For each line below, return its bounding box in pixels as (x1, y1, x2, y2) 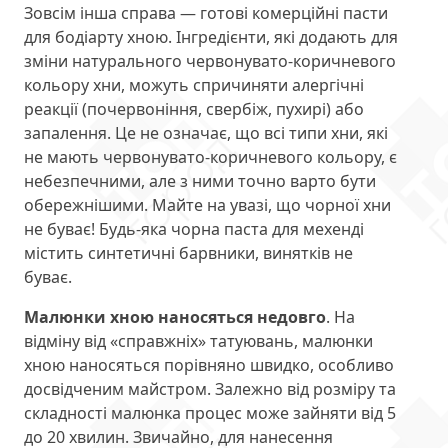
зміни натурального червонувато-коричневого (24, 50, 396, 73)
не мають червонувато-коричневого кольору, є (24, 146, 397, 169)
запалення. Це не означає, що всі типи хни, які (24, 122, 388, 145)
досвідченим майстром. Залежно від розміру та (24, 378, 396, 401)
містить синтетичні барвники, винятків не (24, 242, 353, 265)
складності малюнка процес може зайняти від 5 (24, 402, 396, 425)
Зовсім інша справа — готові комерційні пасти (24, 2, 388, 25)
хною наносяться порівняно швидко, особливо (24, 354, 394, 377)
